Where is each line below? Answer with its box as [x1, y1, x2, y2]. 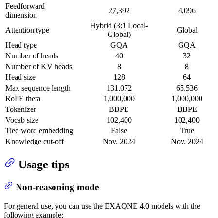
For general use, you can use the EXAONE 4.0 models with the [4, 201, 200, 210]
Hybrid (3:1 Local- [90, 21, 148, 30]
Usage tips [18, 158, 69, 171]
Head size [5, 73, 36, 81]
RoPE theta [5, 94, 40, 103]
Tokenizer [5, 105, 36, 113]
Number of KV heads [5, 62, 72, 71]
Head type [5, 40, 37, 49]
